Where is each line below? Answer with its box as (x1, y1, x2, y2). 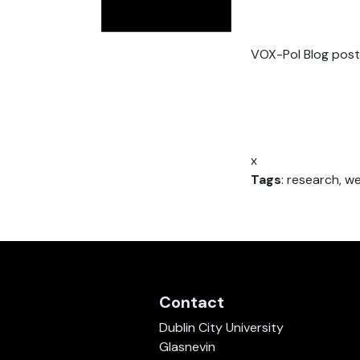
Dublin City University (158, 319, 284, 337)
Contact (158, 292, 224, 313)
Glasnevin (158, 338, 215, 356)
